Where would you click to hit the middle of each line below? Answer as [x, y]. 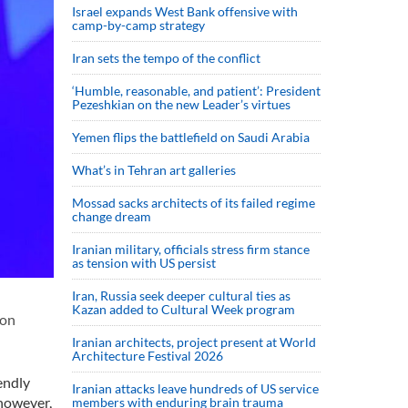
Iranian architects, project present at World [194, 342]
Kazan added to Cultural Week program [184, 309]
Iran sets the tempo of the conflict [166, 58]
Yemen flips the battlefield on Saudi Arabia [191, 137]
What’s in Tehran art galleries [154, 170]
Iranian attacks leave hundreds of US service [195, 388]
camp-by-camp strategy [138, 25]
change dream [112, 216]
